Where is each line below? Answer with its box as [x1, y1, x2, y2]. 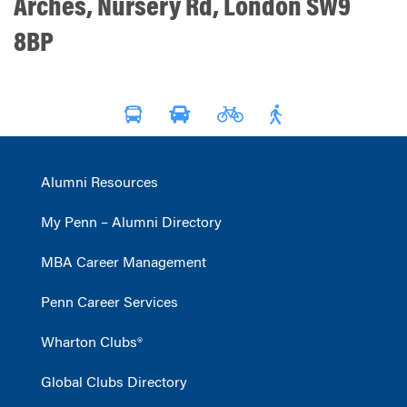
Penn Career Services [41, 296, 178, 312]
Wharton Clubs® [41, 336, 143, 352]
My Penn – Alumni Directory [41, 216, 222, 232]
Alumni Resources [41, 176, 158, 192]
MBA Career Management [41, 256, 206, 272]
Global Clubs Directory [41, 376, 187, 392]
